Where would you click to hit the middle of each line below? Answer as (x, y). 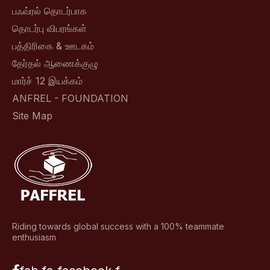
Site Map (32, 115)
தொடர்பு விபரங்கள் (49, 28)
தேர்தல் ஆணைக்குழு (55, 63)
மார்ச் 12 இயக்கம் (47, 80)
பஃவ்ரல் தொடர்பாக (49, 11)
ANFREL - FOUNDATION (70, 98)
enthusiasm (34, 237)
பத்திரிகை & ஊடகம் (53, 46)
